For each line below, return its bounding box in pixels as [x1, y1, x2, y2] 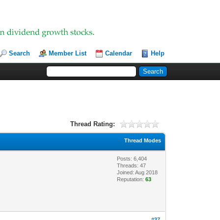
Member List [49, 50, 87, 57]
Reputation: [117, 176, 146, 182]
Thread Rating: [70, 120, 115, 128]
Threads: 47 [117, 162, 146, 168]
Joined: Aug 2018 [117, 169, 158, 175]
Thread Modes [124, 137, 162, 143]
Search [9, 50, 30, 57]
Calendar [105, 50, 133, 57]
